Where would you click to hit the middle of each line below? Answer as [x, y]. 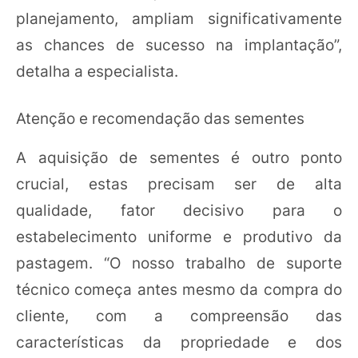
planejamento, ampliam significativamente [179, 18]
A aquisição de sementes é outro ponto [179, 157]
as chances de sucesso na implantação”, [179, 44]
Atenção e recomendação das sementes [160, 118]
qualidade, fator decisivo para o [179, 210]
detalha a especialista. [97, 71]
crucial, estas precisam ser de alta [179, 184]
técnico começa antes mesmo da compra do [179, 289]
